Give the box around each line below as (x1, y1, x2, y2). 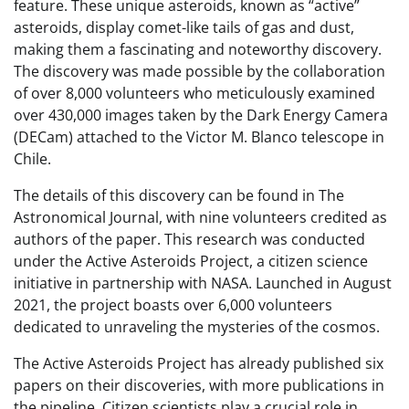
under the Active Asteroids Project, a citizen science (14, 251, 368, 271)
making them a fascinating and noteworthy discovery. (14, 39, 382, 59)
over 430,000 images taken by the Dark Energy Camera (14, 105, 388, 125)
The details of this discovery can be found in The (14, 185, 344, 205)
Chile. (14, 149, 51, 169)
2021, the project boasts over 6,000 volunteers (14, 295, 332, 315)
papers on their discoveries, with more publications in (14, 375, 384, 395)
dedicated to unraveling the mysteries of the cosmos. (14, 317, 380, 337)
